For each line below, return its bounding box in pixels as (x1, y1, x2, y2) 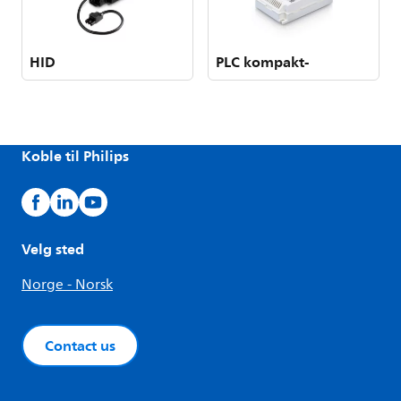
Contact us (45, 333, 115, 358)
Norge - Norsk (21, 273, 113, 296)
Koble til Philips (21, 143, 129, 168)
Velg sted (21, 236, 84, 261)
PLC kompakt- (216, 49, 309, 74)
